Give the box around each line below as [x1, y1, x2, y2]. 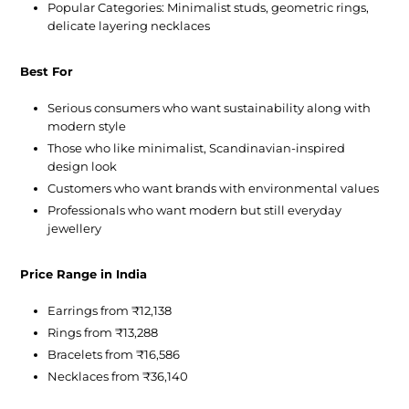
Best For [20, 64, 74, 79]
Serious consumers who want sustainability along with [47, 100, 372, 116]
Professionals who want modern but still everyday [47, 203, 342, 218]
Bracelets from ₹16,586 [47, 347, 181, 362]
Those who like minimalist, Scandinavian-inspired [47, 141, 346, 156]
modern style [47, 119, 127, 134]
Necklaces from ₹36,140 [47, 369, 189, 384]
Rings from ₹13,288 [47, 325, 159, 341]
